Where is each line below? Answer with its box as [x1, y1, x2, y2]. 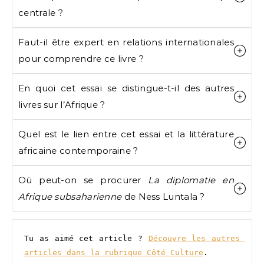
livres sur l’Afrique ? [18, 99, 105, 110]
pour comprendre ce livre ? [18, 53, 144, 64]
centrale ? [18, 7, 63, 18]
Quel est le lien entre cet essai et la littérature [18, 128, 234, 140]
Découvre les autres [148, 233, 240, 243]
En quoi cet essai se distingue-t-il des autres [18, 82, 234, 94]
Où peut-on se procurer [18, 174, 148, 186]
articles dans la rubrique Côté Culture [24, 247, 203, 257]
